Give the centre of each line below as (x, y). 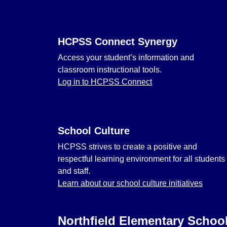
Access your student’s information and (126, 58)
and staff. (74, 171)
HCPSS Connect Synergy (118, 42)
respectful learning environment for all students (141, 159)
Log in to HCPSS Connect (105, 82)
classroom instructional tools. (110, 70)
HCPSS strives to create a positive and (127, 147)
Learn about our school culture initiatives (130, 183)
